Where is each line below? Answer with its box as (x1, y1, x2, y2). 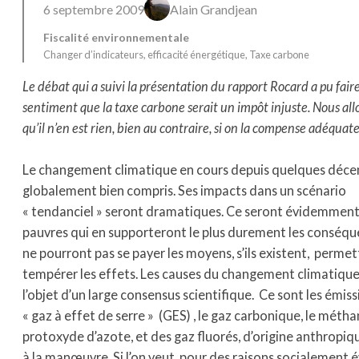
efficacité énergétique (147, 48, 245, 62)
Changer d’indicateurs (43, 48, 143, 62)
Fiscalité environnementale (43, 30, 189, 45)
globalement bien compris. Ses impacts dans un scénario (22, 182, 346, 198)
